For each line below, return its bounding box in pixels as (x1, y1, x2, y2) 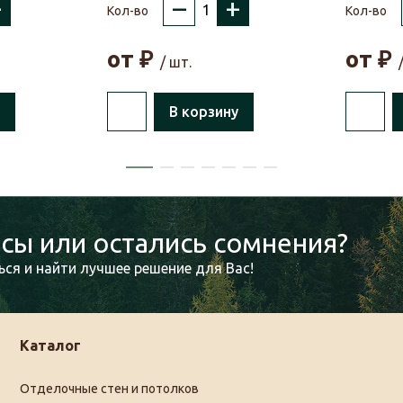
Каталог (20, 337, 82, 354)
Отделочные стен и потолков (20, 381, 200, 397)
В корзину (169, 103, 238, 121)
